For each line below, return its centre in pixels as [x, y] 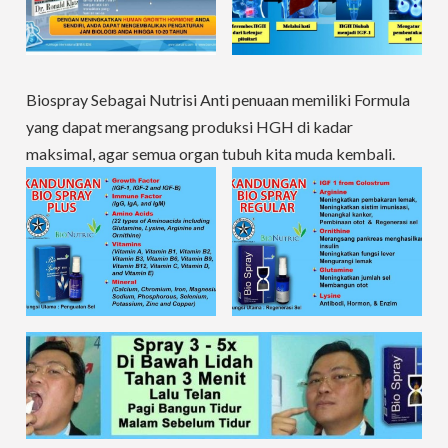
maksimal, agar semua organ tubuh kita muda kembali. [211, 154]
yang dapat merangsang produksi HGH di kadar [190, 127]
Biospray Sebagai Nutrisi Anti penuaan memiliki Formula [218, 100]
